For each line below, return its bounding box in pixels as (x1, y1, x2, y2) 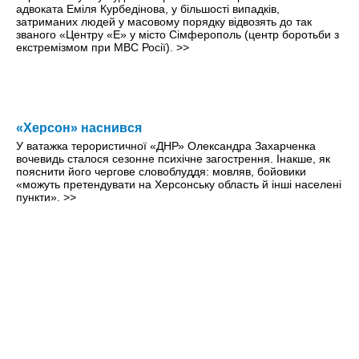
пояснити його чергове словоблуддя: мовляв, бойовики (16, 165, 306, 179)
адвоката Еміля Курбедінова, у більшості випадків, (16, 2, 280, 16)
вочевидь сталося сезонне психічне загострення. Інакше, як (16, 152, 330, 166)
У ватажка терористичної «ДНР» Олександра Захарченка (16, 139, 316, 153)
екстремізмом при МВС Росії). (16, 41, 176, 54)
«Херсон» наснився (16, 121, 142, 135)
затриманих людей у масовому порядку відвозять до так (16, 15, 312, 29)
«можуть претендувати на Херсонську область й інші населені (16, 178, 341, 192)
